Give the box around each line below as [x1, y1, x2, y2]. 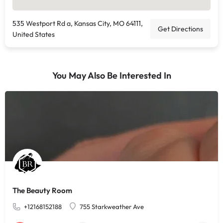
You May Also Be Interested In [52, 70, 171, 81]
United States [12, 30, 55, 39]
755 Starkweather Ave [80, 203, 144, 211]
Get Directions [158, 24, 203, 33]
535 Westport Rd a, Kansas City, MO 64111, [12, 19, 143, 28]
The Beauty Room [12, 186, 72, 195]
